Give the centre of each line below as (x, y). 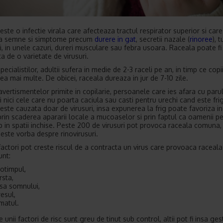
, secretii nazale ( (163, 39)
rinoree (201, 39)
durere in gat (115, 39)
